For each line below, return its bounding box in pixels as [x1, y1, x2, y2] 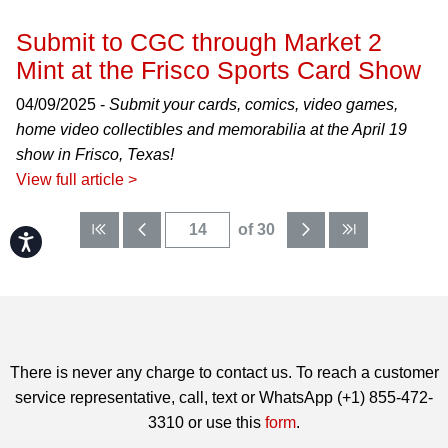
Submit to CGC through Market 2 [16, 28, 382, 56]
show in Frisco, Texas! [16, 146, 174, 163]
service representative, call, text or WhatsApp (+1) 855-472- [15, 389, 433, 406]
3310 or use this [148, 414, 265, 431]
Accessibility [35, 230, 103, 244]
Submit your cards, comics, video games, [109, 96, 398, 113]
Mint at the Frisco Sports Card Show [16, 56, 421, 84]
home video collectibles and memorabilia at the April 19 [16, 121, 407, 138]
